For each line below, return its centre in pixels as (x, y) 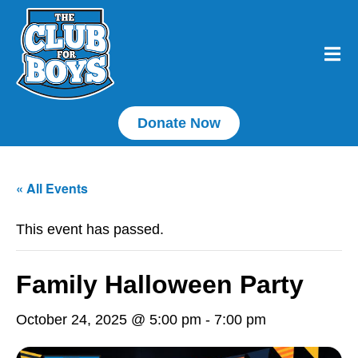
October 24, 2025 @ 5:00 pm (109, 319)
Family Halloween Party (160, 284)
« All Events (52, 188)
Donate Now (179, 123)
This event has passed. (90, 229)
